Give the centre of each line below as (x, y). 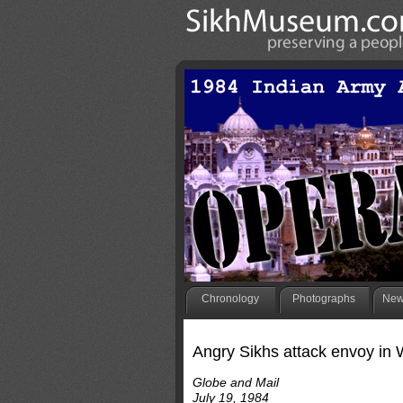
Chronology (230, 299)
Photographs (323, 299)
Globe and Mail (235, 382)
